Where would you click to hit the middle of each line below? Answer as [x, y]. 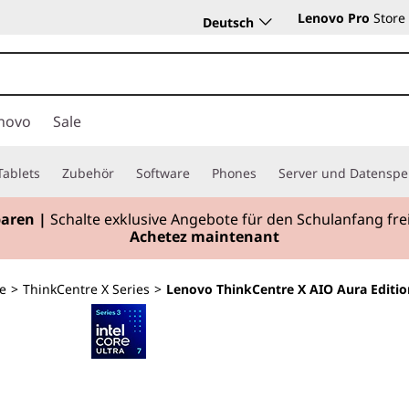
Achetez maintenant [204, 236]
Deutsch [228, 22]
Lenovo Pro [334, 18]
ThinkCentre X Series [86, 289]
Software [163, 173]
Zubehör [88, 173]
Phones [234, 173]
